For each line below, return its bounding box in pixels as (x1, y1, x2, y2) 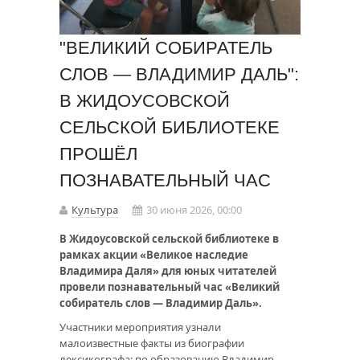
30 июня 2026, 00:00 (146, 202, 242, 217)
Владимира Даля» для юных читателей (59, 264, 276, 278)
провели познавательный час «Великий (59, 280, 280, 294)
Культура (72, 202, 118, 217)
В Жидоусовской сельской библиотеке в (59, 231, 279, 246)
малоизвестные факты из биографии (59, 336, 244, 350)
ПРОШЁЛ (59, 144, 137, 164)
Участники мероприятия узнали (59, 320, 221, 334)
